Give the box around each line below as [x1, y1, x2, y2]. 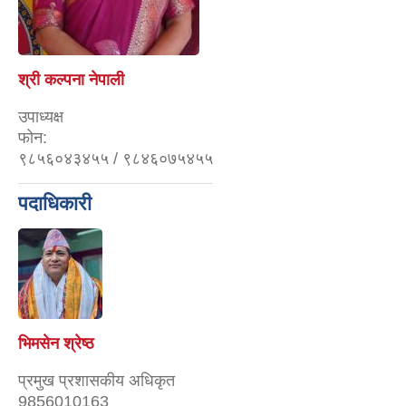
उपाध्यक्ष [18, 107, 63, 126]
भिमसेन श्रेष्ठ [18, 333, 94, 353]
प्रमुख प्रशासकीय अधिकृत [18, 371, 175, 390]
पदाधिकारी [18, 191, 92, 215]
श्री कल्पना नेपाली [18, 70, 124, 89]
